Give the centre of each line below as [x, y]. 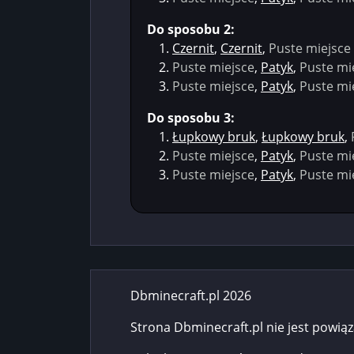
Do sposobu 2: [191, 29]
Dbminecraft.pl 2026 [191, 295]
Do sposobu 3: [191, 117]
